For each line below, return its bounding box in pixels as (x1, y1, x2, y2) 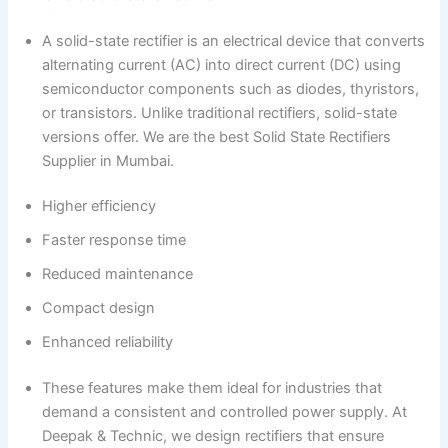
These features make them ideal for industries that (42, 379, 383, 398)
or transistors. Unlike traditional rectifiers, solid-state (42, 103, 398, 122)
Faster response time (42, 231, 187, 250)
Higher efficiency (42, 197, 157, 216)
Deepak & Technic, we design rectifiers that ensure (42, 427, 385, 446)
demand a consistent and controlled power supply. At (42, 403, 408, 422)
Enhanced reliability (42, 333, 174, 352)
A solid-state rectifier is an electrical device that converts (42, 31, 426, 50)
